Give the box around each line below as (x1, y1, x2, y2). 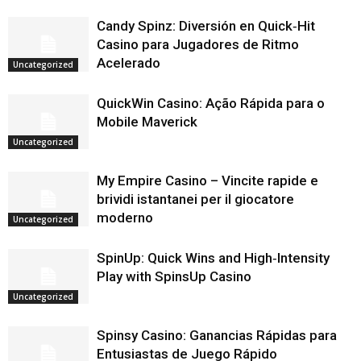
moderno (97, 209, 153, 226)
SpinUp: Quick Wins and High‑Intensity (97, 249, 330, 266)
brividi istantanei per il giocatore (97, 190, 294, 207)
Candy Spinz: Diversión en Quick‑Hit (97, 17, 315, 34)
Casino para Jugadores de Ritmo (97, 35, 299, 52)
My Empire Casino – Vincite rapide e (97, 172, 318, 189)
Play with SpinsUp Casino (97, 268, 251, 284)
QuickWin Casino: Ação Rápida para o (97, 94, 325, 111)
